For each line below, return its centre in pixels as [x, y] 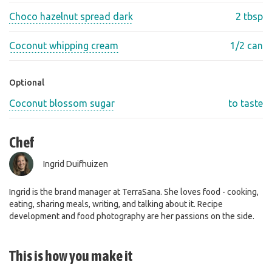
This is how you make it [71, 256]
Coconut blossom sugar [62, 103]
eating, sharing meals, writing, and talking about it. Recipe [116, 204]
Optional [27, 83]
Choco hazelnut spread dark [71, 16]
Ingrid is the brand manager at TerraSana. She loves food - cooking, [134, 192]
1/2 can [246, 46]
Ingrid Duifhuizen [76, 164]
